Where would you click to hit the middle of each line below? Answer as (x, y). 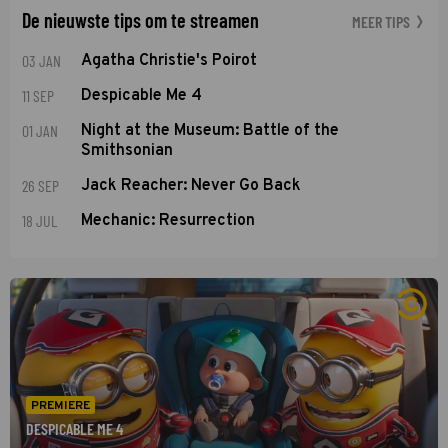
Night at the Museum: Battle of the (210, 130)
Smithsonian (127, 150)
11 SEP (38, 95)
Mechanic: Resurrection (168, 220)
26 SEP (40, 185)
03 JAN (41, 60)
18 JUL (39, 220)
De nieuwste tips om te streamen (140, 19)
